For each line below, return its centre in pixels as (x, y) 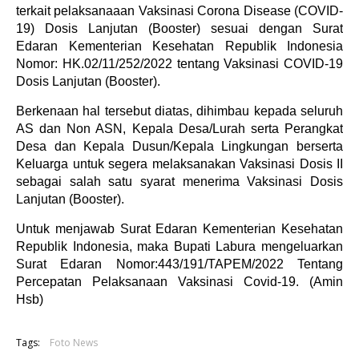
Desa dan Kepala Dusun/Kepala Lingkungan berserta (179, 147)
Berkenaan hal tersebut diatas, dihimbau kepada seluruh (179, 111)
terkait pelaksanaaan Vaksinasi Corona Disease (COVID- (179, 11)
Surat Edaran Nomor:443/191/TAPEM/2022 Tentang (179, 264)
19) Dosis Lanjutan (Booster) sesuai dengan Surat (179, 29)
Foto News (74, 343)
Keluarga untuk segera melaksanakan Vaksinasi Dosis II (179, 164)
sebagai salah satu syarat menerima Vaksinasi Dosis (179, 182)
